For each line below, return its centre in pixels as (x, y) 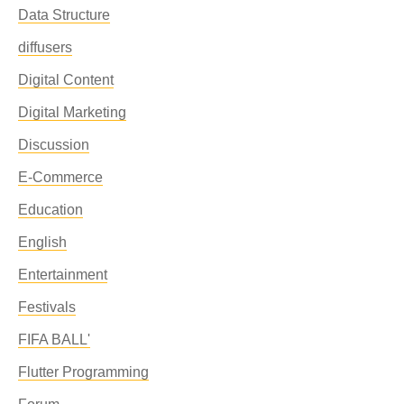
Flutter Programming (83, 372)
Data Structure (64, 15)
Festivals (47, 307)
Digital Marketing (72, 112)
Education (50, 210)
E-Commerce (60, 177)
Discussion (54, 145)
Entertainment (63, 275)
